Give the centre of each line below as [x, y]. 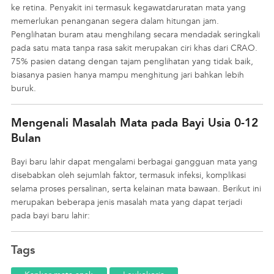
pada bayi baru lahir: [50, 215]
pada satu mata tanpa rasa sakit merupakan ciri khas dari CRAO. [134, 48]
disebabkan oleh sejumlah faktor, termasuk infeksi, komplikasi [128, 175]
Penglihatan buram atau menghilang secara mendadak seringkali [135, 34]
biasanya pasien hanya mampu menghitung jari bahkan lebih [127, 75]
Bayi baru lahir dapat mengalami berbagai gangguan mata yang [134, 161]
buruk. [23, 88]
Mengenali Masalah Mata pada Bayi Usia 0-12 [134, 122]
